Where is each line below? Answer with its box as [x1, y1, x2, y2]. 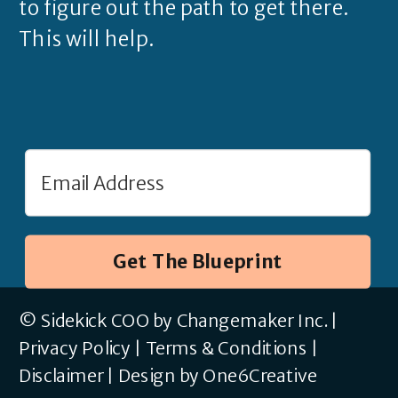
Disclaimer [19, 364, 104, 387]
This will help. [19, 26, 154, 52]
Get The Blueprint [113, 250, 283, 274]
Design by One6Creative [118, 364, 317, 387]
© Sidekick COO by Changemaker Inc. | [19, 309, 338, 332]
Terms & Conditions [145, 337, 307, 360]
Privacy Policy [19, 337, 131, 360]
